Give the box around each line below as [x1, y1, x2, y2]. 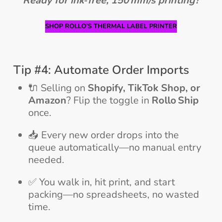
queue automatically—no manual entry [28, 140, 201, 154]
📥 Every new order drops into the [28, 128, 179, 142]
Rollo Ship [151, 93, 199, 107]
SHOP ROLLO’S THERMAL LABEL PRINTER [45, 21, 177, 31]
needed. [28, 153, 64, 166]
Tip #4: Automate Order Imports [13, 61, 189, 78]
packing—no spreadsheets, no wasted [28, 187, 199, 201]
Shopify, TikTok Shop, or [87, 81, 200, 95]
